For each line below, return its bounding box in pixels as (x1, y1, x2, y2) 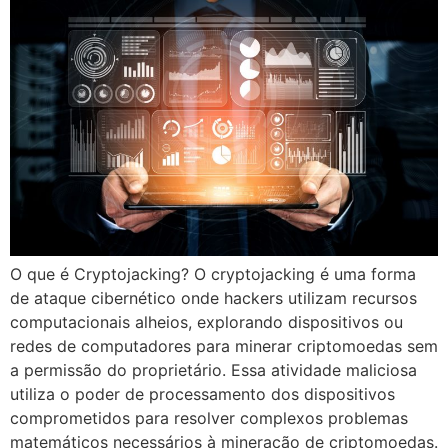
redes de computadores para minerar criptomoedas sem (10, 335, 438, 356)
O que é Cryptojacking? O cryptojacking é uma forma (10, 263, 416, 284)
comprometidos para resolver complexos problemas (10, 407, 408, 428)
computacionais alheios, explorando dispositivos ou (10, 311, 403, 332)
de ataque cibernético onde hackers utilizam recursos (10, 287, 417, 308)
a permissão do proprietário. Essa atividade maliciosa (10, 359, 417, 380)
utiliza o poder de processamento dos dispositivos (10, 383, 395, 404)
